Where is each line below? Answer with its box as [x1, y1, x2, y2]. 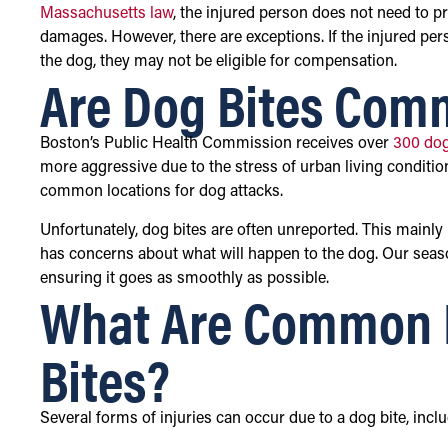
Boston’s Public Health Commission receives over [40, 136, 393, 153]
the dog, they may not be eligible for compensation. [40, 54, 397, 71]
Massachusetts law [40, 6, 173, 23]
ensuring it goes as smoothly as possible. [40, 270, 329, 287]
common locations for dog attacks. [40, 184, 283, 201]
